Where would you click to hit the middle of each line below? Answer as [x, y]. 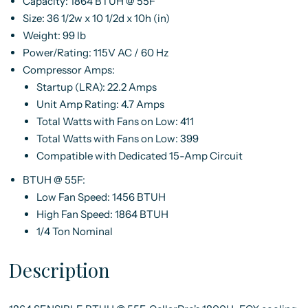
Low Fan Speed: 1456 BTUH [101, 197]
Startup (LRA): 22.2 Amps [96, 87]
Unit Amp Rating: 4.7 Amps [100, 104]
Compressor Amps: [68, 70]
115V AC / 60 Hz [131, 53]
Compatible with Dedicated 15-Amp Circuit [139, 156]
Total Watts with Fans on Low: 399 [117, 139]
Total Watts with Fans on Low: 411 [115, 121]
